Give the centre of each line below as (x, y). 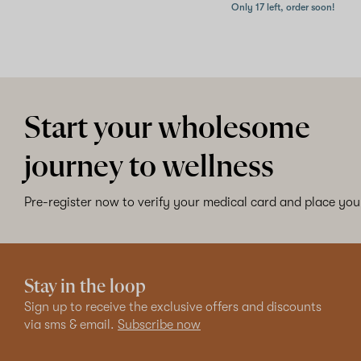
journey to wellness (149, 167)
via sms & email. (71, 324)
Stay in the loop (85, 286)
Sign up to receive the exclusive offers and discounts (173, 307)
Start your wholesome (167, 129)
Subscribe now (159, 324)
